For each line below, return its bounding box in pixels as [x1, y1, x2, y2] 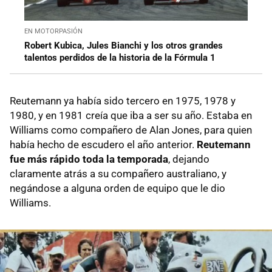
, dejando [168, 152, 209, 165]
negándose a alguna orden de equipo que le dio [10, 182, 225, 194]
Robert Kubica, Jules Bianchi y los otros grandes [24, 39, 223, 51]
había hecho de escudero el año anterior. [10, 138, 197, 151]
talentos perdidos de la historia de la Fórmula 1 [24, 52, 216, 63]
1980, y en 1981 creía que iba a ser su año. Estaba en [10, 109, 252, 121]
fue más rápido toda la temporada [10, 152, 168, 165]
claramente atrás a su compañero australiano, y [10, 167, 226, 180]
